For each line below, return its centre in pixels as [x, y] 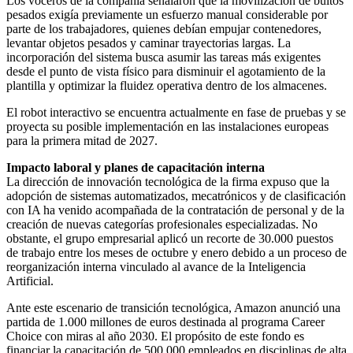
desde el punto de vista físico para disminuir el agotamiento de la [166, 71]
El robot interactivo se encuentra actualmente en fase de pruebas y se [176, 112]
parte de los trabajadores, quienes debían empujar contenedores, [164, 28]
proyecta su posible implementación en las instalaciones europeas [167, 126]
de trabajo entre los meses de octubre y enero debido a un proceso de [176, 252]
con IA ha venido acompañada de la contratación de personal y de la [175, 210]
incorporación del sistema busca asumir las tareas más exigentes [163, 57]
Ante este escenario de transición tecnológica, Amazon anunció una [173, 307]
